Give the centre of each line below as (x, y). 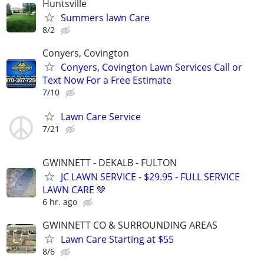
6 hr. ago (60, 202)
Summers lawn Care (105, 18)
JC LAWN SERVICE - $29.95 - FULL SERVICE (150, 176)
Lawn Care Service (101, 117)
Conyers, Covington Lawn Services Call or (151, 67)
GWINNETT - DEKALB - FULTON (110, 162)
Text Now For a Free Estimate (107, 80)
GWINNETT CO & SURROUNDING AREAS (130, 225)
